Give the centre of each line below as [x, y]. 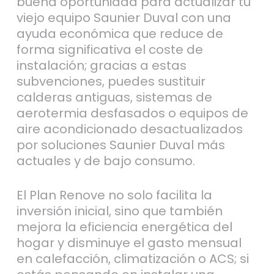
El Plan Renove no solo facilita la [114, 195]
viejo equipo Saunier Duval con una [124, 17]
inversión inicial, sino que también [119, 211]
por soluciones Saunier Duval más [120, 145]
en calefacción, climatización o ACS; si [132, 258]
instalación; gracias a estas [101, 65]
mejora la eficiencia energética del [124, 227]
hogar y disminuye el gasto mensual [129, 243]
